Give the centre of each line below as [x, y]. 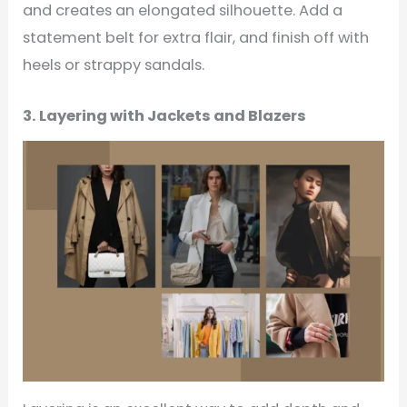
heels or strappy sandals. [114, 65]
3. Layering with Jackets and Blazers [165, 116]
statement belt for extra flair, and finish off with [196, 38]
